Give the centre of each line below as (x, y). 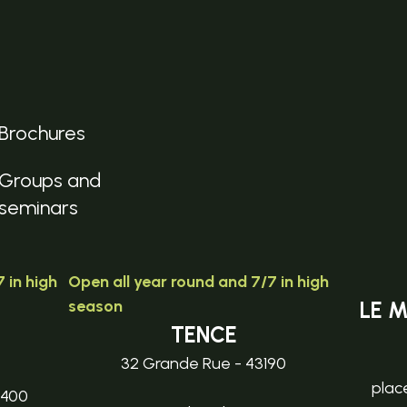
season (95, 306)
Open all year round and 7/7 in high (198, 281)
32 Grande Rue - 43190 (203, 363)
